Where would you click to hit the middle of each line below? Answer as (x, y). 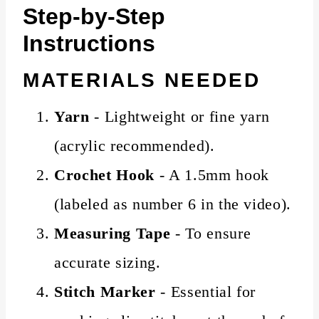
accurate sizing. (108, 262)
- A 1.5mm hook (211, 174)
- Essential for (206, 291)
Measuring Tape (113, 233)
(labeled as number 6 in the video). (173, 204)
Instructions (89, 43)
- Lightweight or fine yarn (179, 116)
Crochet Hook (104, 174)
